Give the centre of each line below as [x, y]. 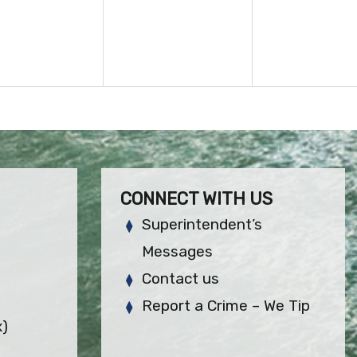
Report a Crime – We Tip [226, 305]
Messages [178, 251]
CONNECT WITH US [196, 198]
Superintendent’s [202, 224]
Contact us [181, 278]
